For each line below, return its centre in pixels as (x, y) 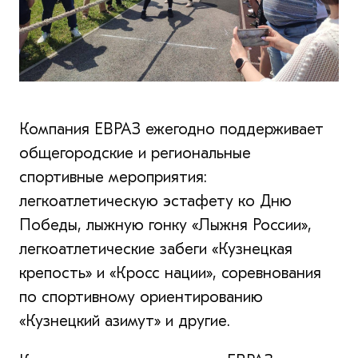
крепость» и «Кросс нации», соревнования (170, 272)
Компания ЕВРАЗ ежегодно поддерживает (171, 129)
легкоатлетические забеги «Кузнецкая (156, 249)
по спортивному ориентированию (141, 296)
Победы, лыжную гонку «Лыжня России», (165, 225)
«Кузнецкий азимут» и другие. (125, 320)
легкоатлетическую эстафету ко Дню (155, 201)
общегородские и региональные (135, 153)
